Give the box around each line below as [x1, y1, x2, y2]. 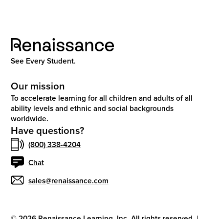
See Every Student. [11, 55, 76, 66]
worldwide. [11, 112, 49, 124]
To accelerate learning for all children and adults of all [11, 92, 193, 103]
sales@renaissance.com [28, 175, 109, 186]
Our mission [11, 78, 66, 93]
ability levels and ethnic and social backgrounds [11, 102, 174, 113]
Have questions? [11, 123, 85, 137]
